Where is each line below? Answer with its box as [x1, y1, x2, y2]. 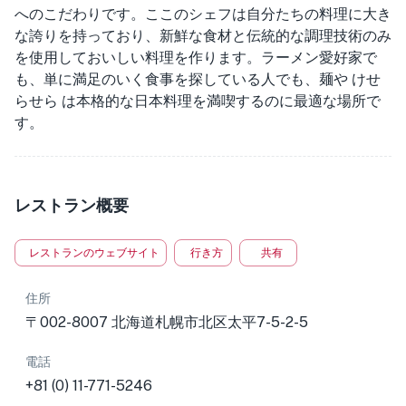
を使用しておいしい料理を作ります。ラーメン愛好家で [14, 49, 377, 66]
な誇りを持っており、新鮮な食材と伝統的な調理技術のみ [14, 27, 391, 44]
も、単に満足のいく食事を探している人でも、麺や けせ [14, 71, 381, 88]
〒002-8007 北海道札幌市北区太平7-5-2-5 [25, 314, 308, 331]
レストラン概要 [14, 195, 129, 215]
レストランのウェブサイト [29, 246, 159, 259]
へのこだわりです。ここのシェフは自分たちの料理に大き [14, 5, 391, 23]
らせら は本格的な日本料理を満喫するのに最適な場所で [14, 92, 381, 110]
